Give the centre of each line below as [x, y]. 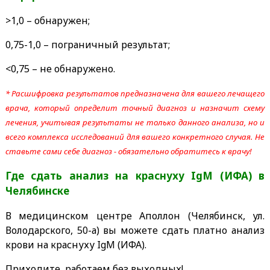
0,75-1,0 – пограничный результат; [87, 44]
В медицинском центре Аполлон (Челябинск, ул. [135, 215]
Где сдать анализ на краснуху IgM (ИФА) [132, 175]
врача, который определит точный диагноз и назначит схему [135, 108]
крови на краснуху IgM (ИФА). [76, 244]
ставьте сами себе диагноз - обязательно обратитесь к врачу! [128, 151]
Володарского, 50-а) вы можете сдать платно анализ [135, 230]
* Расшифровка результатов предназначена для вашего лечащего [135, 93]
